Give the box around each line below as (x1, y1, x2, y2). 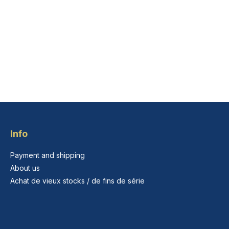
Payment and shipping (10, 151, 85, 160)
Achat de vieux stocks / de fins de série (10, 176, 145, 186)
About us (10, 164, 40, 173)
